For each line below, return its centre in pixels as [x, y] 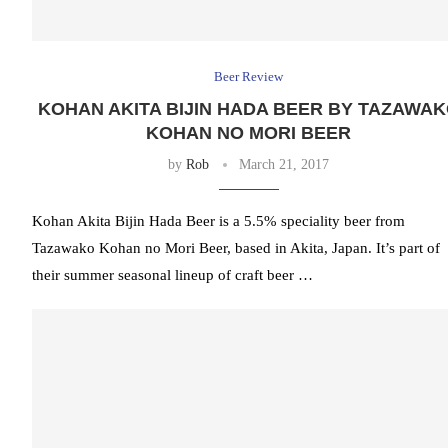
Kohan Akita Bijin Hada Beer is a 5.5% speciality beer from [218, 221]
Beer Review [249, 77]
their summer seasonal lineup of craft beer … [172, 275]
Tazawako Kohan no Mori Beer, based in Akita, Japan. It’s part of [236, 248]
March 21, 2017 [284, 165]
